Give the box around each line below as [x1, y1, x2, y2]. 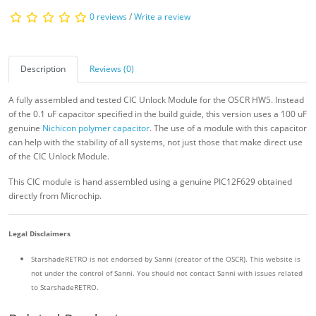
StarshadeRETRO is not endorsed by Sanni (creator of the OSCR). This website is [31, 253, 300, 264]
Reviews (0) [90, 62, 134, 75]
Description [20, 62, 66, 75]
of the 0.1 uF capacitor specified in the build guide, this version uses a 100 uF [8, 107, 307, 120]
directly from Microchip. [8, 189, 102, 202]
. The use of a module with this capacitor [150, 121, 307, 134]
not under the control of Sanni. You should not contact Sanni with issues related [31, 267, 303, 278]
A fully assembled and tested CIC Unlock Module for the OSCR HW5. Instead [8, 93, 304, 106]
